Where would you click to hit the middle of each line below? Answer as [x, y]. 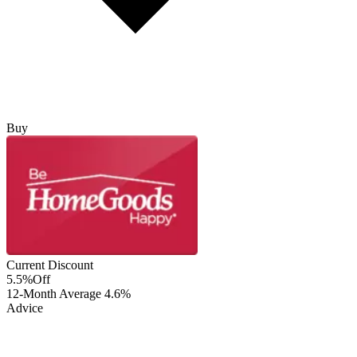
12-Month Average [55, 294]
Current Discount [50, 265]
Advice [25, 308]
